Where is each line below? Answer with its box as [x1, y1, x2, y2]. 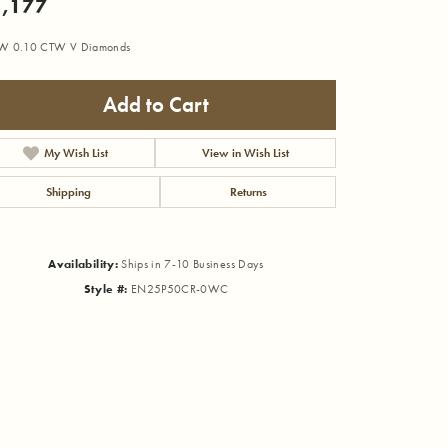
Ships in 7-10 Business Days [121, 256, 264, 271]
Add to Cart [103, 91, 209, 118]
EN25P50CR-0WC [130, 281, 229, 296]
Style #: [83, 281, 128, 296]
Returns [229, 183, 267, 200]
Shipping [45, 183, 91, 200]
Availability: [48, 256, 118, 271]
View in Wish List [201, 144, 289, 161]
